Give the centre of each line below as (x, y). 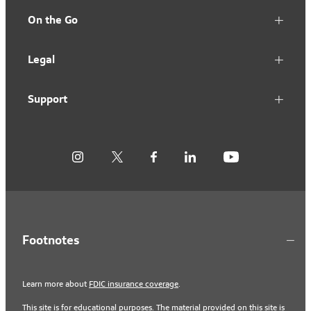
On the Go (53, 20)
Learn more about (56, 284)
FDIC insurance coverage (134, 284)
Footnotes (51, 240)
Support (48, 99)
